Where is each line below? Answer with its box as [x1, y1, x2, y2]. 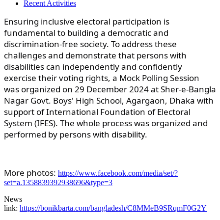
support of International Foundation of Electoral [4, 106, 191, 117]
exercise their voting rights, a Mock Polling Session [4, 72, 199, 83]
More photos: [4, 166, 58, 178]
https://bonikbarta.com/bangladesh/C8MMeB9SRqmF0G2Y [20, 203, 207, 212]
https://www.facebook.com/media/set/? [58, 168, 178, 177]
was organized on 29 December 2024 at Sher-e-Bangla [4, 83, 216, 95]
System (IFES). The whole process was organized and [4, 117, 208, 129]
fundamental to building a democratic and [4, 27, 168, 38]
